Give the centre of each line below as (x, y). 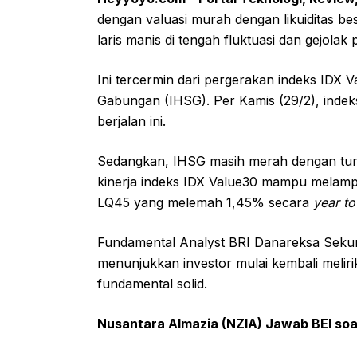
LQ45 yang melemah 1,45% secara (205, 202)
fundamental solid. (154, 283)
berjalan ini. (133, 121)
